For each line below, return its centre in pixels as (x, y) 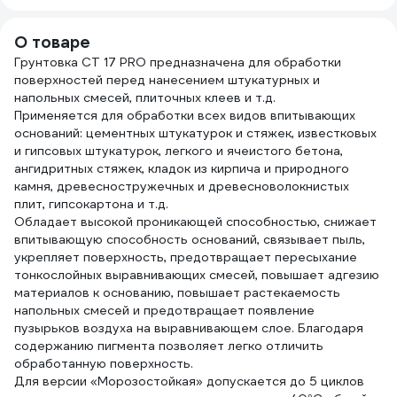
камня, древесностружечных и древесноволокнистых (182, 186)
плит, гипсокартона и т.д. (91, 204)
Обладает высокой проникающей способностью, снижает (195, 222)
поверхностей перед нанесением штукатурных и (167, 80)
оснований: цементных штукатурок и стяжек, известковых (195, 133)
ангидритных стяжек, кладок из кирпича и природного (182, 168)
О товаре (52, 42)
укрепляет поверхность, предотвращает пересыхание (186, 257)
